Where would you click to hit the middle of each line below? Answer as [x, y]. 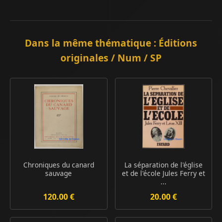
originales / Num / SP [111, 57]
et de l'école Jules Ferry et [163, 173]
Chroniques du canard [58, 165]
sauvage [59, 173]
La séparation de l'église [163, 165]
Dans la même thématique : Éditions [111, 43]
